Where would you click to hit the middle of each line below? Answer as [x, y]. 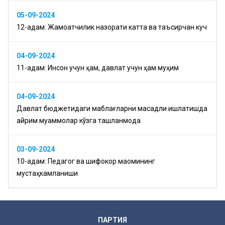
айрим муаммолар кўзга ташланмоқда [79, 120]
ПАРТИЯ [113, 220]
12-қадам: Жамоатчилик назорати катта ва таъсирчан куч [112, 27]
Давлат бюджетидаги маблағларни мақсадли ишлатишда [112, 108]
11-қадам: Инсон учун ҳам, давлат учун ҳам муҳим [98, 68]
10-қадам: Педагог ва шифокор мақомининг [86, 161]
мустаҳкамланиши [47, 173]
